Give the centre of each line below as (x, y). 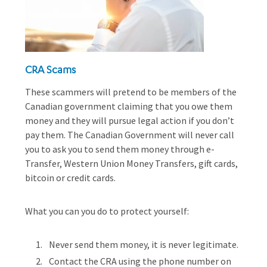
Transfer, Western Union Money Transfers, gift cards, (131, 163)
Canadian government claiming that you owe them (129, 106)
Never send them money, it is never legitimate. (144, 244)
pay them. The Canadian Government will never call (130, 135)
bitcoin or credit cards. (70, 178)
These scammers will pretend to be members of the (131, 92)
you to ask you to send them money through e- (120, 149)
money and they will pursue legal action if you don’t (130, 120)
